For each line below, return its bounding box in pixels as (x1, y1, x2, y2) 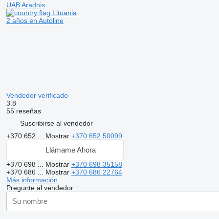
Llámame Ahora (45, 146, 96, 154)
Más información (6, 175, 58, 184)
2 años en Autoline (6, 16, 64, 24)
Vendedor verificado (6, 91, 70, 99)
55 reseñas (6, 107, 41, 115)
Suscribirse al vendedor (20, 119, 93, 128)
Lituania (50, 8, 77, 17)
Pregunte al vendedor (6, 183, 73, 192)
